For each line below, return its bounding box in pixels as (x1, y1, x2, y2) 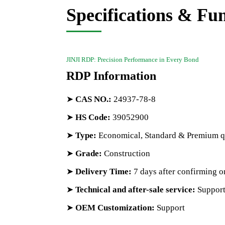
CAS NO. (75, 94, 108, 104)
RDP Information (66, 69, 156, 82)
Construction (102, 149, 150, 158)
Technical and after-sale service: (75, 185, 195, 194)
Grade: (75, 149, 102, 158)
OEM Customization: (75, 203, 155, 212)
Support (155, 203, 185, 212)
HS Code (75, 113, 107, 122)
